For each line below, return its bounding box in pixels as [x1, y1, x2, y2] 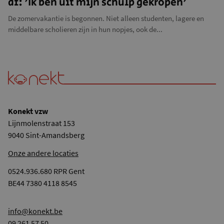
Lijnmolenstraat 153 [8, 118, 75, 128]
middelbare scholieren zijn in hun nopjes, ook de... [8, 24, 162, 34]
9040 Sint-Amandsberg [8, 130, 84, 140]
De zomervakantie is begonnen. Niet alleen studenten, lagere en [8, 13, 204, 23]
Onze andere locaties [8, 148, 78, 158]
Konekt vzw [8, 106, 48, 116]
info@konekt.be [8, 206, 62, 216]
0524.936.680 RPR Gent [8, 166, 84, 176]
